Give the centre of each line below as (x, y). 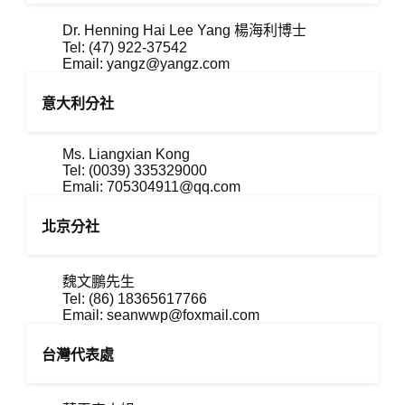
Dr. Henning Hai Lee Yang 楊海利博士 (185, 30)
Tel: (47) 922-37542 (125, 47)
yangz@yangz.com (169, 64)
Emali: (85, 187)
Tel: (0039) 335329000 (135, 170)
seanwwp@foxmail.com (184, 315)
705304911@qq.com (174, 187)
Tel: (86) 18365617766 (135, 299)
